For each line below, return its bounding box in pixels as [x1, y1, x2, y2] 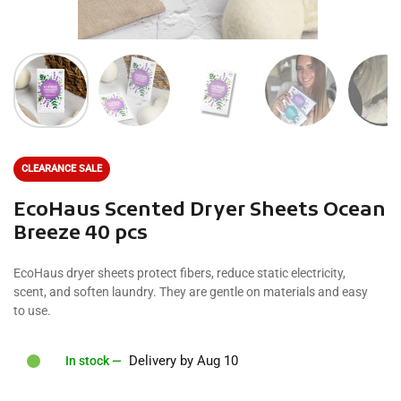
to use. [13, 303, 51, 318]
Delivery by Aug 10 [129, 353, 238, 369]
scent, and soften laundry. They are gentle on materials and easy [13, 285, 368, 299]
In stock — [65, 354, 122, 368]
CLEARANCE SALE [21, 163, 102, 175]
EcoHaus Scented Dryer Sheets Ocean [13, 198, 386, 224]
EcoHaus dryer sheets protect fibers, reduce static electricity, [13, 266, 346, 280]
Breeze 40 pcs [13, 221, 148, 247]
